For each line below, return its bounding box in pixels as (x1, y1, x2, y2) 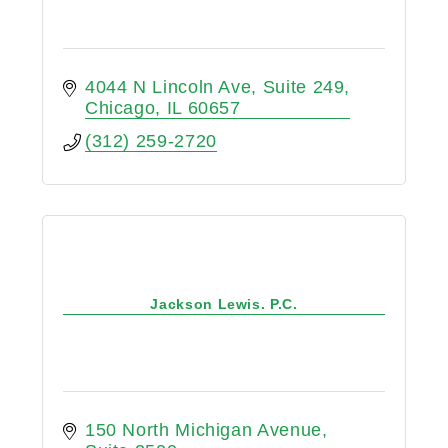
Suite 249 (262, 76, 345, 97)
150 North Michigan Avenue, (84, 419, 328, 440)
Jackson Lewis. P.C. (150, 296, 298, 313)
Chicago (84, 97, 156, 118)
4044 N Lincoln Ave (84, 76, 252, 97)
